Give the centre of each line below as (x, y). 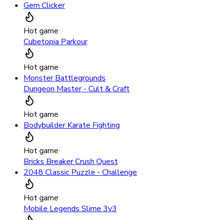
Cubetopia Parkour (55, 42)
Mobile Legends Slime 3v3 (70, 209)
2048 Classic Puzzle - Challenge (80, 173)
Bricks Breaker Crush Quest (71, 162)
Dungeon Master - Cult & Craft (77, 89)
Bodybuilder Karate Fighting (72, 125)
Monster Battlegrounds (65, 78)
